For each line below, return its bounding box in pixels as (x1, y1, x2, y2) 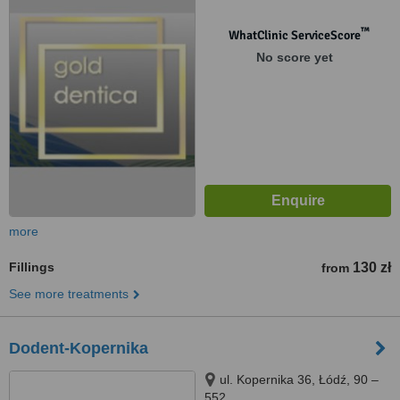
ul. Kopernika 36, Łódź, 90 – (220, 372, 379, 387)
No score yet (255, 50, 333, 64)
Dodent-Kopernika (9, 339, 148, 357)
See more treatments (9, 287, 129, 301)
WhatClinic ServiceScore (228, 28, 361, 43)
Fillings (9, 260, 54, 274)
